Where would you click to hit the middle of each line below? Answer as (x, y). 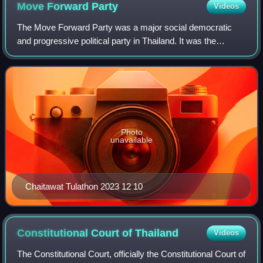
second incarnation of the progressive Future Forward (119, 54)
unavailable (131, 139)
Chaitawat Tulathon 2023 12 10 (84, 186)
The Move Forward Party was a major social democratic (125, 27)
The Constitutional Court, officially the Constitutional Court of (131, 254)
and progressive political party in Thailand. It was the (117, 41)
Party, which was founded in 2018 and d (93, 68)
